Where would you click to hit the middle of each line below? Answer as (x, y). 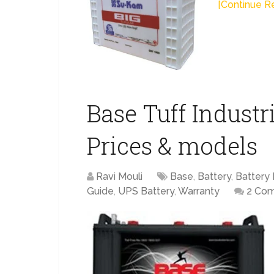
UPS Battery (146, 191)
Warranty (199, 191)
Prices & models (172, 146)
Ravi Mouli (119, 176)
